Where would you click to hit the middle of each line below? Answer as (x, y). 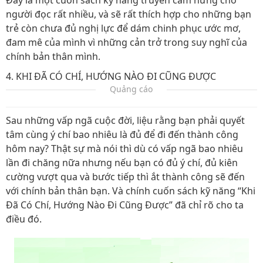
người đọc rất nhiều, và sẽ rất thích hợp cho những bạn (129, 14)
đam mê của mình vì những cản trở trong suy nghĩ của (127, 42)
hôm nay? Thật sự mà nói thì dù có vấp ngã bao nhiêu (124, 149)
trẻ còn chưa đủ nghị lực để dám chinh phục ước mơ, (123, 28)
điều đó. (24, 219)
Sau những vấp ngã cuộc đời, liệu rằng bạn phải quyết (125, 120)
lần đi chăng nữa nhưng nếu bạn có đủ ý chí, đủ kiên (122, 163)
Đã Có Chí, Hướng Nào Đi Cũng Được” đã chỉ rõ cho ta (125, 205)
